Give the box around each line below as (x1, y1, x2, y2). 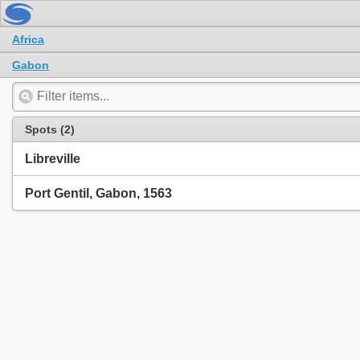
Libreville (25, 152, 80, 166)
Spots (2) (25, 122, 75, 136)
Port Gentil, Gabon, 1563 (25, 186, 172, 200)
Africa (12, 32, 44, 46)
